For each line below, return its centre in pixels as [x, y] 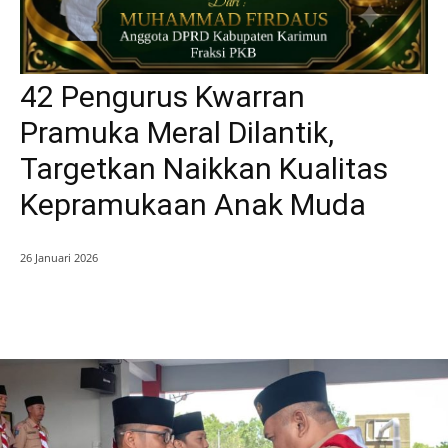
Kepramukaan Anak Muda [193, 205]
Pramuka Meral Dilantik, [177, 133]
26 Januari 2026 [59, 258]
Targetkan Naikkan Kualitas [204, 169]
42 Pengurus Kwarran [162, 97]
